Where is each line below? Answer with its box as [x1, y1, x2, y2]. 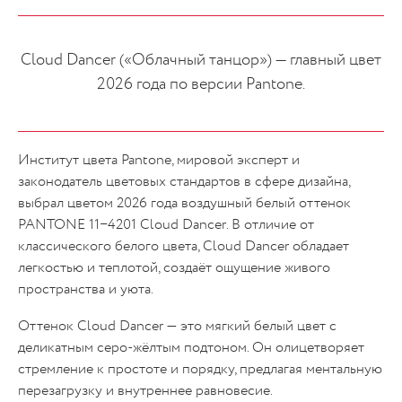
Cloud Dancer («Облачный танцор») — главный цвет [21, 51, 381, 68]
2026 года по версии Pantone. [97, 75, 305, 92]
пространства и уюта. [18, 282, 153, 297]
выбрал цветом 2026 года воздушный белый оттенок [18, 196, 351, 211]
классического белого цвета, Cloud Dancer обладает [18, 239, 349, 254]
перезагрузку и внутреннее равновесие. [18, 384, 273, 399]
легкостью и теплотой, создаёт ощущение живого [18, 260, 330, 275]
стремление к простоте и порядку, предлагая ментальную [18, 363, 382, 378]
